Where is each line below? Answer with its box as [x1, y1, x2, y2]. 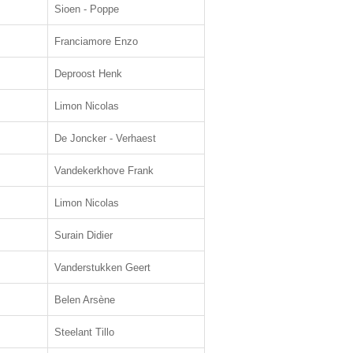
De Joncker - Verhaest [54, 132, 156, 144]
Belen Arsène [54, 294, 115, 306]
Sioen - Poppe [54, 3, 119, 15]
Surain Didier [54, 229, 113, 241]
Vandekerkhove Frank [54, 165, 154, 176]
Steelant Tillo [54, 326, 114, 338]
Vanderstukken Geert [54, 262, 150, 273]
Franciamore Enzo [54, 35, 138, 47]
